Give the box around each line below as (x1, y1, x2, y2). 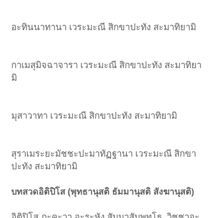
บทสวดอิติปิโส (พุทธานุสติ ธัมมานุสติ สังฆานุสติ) (11, 186, 195, 197)
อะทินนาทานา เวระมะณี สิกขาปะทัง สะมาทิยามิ (11, 21, 197, 32)
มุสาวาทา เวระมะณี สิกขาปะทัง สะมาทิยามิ (11, 110, 178, 121)
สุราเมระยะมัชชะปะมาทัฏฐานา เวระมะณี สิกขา (11, 148, 197, 159)
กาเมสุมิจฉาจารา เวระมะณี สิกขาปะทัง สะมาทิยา (11, 59, 202, 70)
